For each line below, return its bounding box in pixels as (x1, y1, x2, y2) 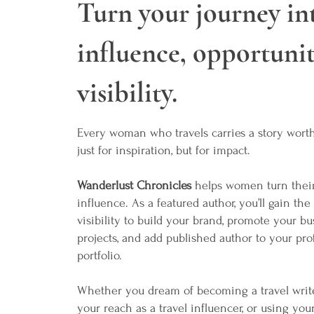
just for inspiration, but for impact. (76, 144, 250, 157)
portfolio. (76, 249, 122, 262)
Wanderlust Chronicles (76, 179, 191, 192)
